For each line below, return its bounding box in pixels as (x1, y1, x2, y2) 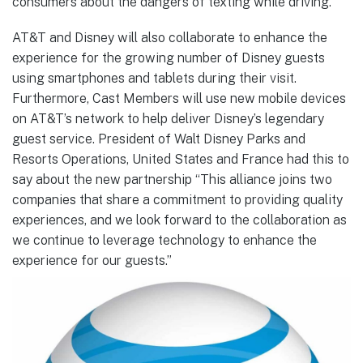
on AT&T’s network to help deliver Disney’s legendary (12, 110, 324, 126)
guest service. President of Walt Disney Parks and (12, 130, 305, 147)
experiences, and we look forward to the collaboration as (12, 211, 347, 228)
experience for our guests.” (12, 252, 172, 268)
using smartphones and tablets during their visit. (12, 70, 300, 86)
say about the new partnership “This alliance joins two (12, 171, 332, 187)
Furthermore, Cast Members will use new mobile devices (12, 90, 346, 106)
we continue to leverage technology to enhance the (12, 232, 317, 248)
